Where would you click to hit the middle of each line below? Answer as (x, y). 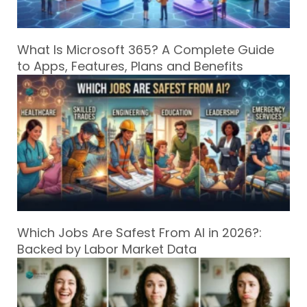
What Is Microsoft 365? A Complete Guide (146, 50)
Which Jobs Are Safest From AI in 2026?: (139, 233)
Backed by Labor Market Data (107, 249)
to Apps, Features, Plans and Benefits (130, 66)
